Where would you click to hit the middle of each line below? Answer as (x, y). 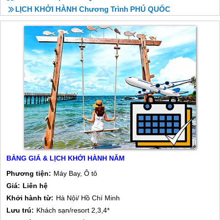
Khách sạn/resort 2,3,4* (73, 210)
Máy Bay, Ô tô (76, 173)
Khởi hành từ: (30, 198)
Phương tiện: (29, 173)
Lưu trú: (20, 210)
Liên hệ (35, 186)
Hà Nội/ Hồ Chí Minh (88, 198)
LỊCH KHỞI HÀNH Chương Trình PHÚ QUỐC (93, 9)
